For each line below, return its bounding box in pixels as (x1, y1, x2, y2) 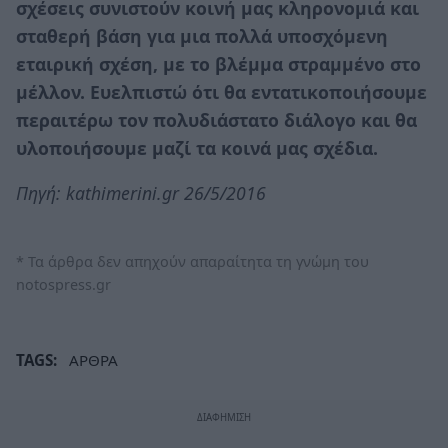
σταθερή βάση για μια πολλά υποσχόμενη (16, 23, 388, 48)
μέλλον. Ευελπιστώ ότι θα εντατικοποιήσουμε (16, 79, 427, 104)
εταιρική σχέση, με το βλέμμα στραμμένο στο (16, 51, 421, 76)
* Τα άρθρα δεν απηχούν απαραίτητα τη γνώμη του (16, 252, 369, 272)
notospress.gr (16, 275, 111, 295)
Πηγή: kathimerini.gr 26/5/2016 (16, 181, 266, 206)
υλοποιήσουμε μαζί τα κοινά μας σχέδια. (16, 135, 378, 160)
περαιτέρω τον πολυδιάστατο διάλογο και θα (16, 107, 417, 132)
